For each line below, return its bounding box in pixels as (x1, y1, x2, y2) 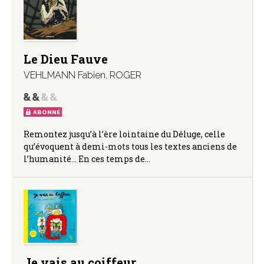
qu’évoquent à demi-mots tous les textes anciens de (24, 140, 237, 152)
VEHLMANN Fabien (24, 69, 105, 81)
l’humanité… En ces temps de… (24, 153, 150, 164)
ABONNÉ (33, 108, 60, 115)
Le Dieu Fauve (24, 51, 108, 67)
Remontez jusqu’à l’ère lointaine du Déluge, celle (24, 128, 225, 140)
